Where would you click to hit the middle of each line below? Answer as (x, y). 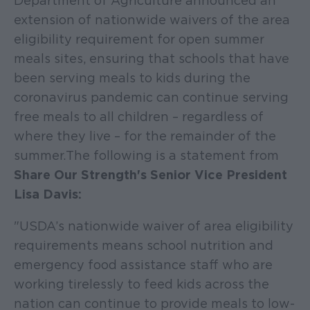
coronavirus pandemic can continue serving (151, 98)
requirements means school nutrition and (144, 246)
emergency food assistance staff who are (143, 265)
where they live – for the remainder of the (145, 136)
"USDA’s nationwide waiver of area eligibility (154, 226)
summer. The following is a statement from (146, 156)
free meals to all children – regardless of (139, 117)
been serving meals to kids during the (132, 78)
